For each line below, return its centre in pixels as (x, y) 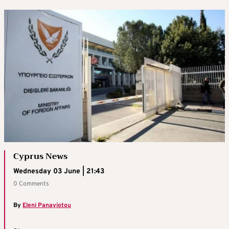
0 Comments (31, 184)
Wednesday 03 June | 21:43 (59, 172)
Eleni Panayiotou (47, 206)
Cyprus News (40, 157)
